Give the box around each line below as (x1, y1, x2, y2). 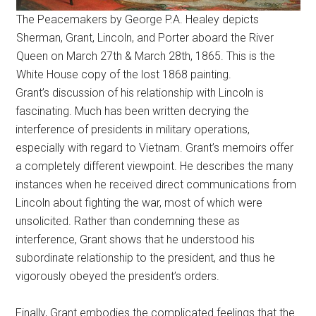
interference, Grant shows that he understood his (16, 233, 255, 246)
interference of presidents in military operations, (16, 123, 250, 136)
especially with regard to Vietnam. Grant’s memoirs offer (16, 141, 294, 154)
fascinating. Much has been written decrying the (16, 104, 250, 118)
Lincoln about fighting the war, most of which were (16, 196, 263, 209)
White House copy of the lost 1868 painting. (16, 68, 231, 81)
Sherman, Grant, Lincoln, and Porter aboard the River (16, 31, 274, 44)
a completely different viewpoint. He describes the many (16, 159, 294, 173)
